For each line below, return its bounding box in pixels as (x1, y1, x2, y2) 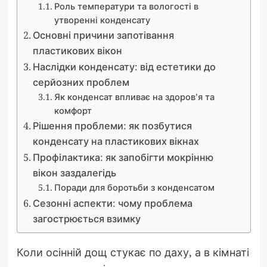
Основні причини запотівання (32, 28, 174, 42)
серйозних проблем (32, 75, 129, 89)
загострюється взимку (32, 212, 141, 225)
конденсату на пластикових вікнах (32, 134, 199, 148)
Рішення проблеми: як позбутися (32, 119, 192, 132)
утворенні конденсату (54, 13, 151, 26)
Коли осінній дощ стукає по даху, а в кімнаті (16, 244, 249, 259)
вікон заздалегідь (32, 166, 116, 179)
